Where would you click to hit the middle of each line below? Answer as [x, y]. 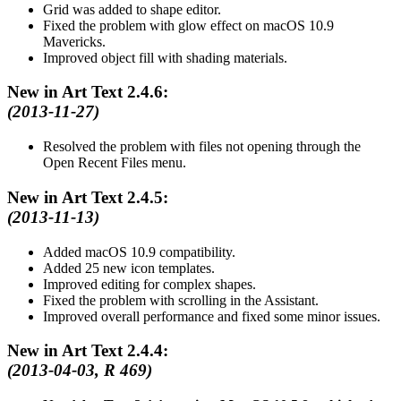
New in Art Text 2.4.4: [88, 351]
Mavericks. [74, 41]
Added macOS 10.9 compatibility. [139, 252]
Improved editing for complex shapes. [149, 284]
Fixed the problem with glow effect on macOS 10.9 [188, 25]
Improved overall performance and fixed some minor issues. [212, 316]
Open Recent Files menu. [115, 163]
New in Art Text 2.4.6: [88, 92]
